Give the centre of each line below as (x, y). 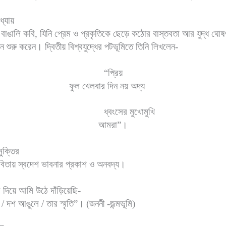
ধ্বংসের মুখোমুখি (129, 112)
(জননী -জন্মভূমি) (111, 203)
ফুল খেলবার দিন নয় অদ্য (107, 86)
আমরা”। (113, 125)
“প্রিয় (113, 73)
